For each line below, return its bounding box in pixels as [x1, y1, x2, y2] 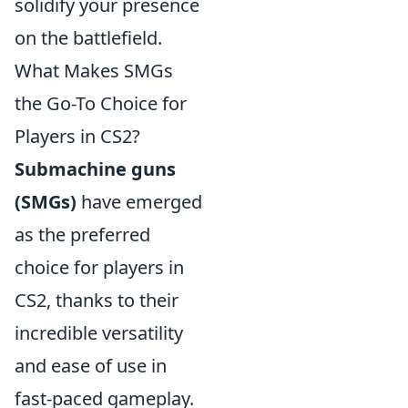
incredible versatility [15, 321, 183, 345]
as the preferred [15, 222, 150, 247]
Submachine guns [15, 157, 176, 181]
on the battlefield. [15, 25, 162, 50]
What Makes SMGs [15, 58, 173, 83]
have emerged [76, 189, 202, 214]
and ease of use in [15, 353, 167, 378]
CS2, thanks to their [15, 288, 178, 312]
